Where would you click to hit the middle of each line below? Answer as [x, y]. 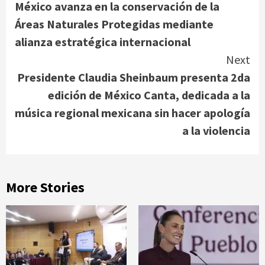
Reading [46, 13]
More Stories [45, 187]
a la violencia [216, 130]
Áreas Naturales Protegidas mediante [114, 24]
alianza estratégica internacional [103, 41]
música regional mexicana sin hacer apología [132, 112]
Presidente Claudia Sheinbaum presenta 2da [134, 77]
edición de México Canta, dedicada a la [149, 95]
